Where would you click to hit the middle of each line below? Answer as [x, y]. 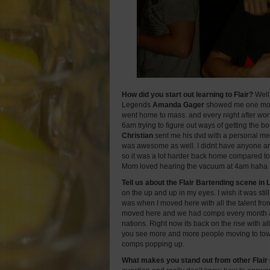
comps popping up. [153, 244]
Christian [137, 136]
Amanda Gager [178, 105]
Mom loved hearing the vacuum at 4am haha [195, 166]
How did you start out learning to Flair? [187, 95]
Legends [137, 105]
